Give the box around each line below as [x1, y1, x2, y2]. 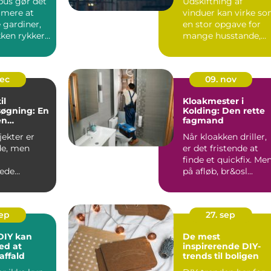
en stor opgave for [183, 18, 261, 30]
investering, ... [183, 53, 240, 64]
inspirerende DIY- [183, 240, 261, 252]
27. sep [206, 209, 235, 220]
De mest [183, 230, 220, 242]
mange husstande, [183, 30, 261, 41]
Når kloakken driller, [183, 131, 267, 142]
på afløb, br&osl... [183, 165, 253, 177]
